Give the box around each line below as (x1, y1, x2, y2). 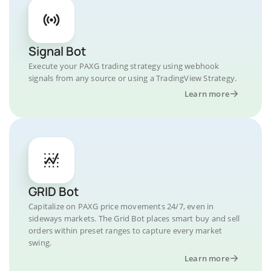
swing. (28, 237, 52, 248)
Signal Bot (28, 43, 86, 59)
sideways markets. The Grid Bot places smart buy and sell (28, 213, 240, 224)
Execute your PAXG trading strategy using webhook (28, 60, 220, 71)
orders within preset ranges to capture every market (28, 225, 223, 236)
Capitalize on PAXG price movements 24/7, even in (28, 201, 214, 212)
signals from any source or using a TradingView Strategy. (28, 73, 237, 83)
